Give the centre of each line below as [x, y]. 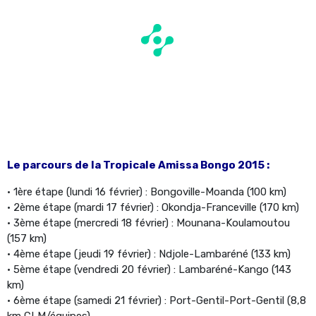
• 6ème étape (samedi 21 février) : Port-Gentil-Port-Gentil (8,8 [157, 300]
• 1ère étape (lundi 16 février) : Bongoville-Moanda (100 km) [147, 192]
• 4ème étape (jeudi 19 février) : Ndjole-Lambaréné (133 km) [149, 254]
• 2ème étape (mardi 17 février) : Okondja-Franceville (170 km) [153, 207]
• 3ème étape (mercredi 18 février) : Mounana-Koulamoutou [148, 223]
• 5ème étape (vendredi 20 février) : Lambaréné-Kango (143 [149, 269]
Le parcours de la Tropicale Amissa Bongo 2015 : [138, 165]
